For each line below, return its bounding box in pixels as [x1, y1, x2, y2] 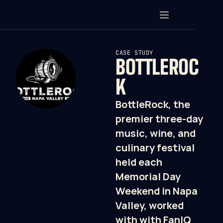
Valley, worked [115, 198, 184, 212]
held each [115, 155, 162, 169]
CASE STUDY [115, 49, 153, 57]
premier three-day [115, 111, 203, 125]
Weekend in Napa [115, 184, 198, 198]
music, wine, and [115, 126, 196, 140]
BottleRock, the [115, 97, 190, 111]
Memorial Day [115, 169, 181, 183]
